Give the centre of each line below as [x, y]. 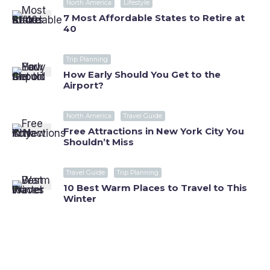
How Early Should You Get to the [142, 74]
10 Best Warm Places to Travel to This [155, 188]
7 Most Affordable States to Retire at [154, 18]
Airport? [83, 85]
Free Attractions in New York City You [154, 131]
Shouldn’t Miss [99, 142]
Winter [80, 199]
